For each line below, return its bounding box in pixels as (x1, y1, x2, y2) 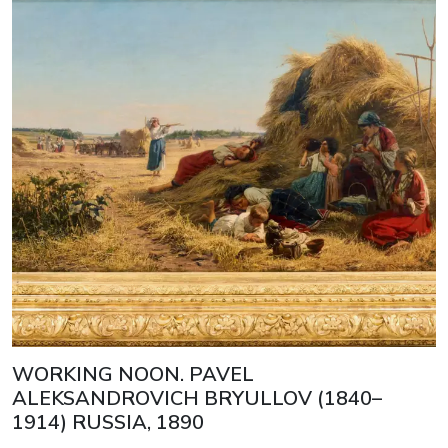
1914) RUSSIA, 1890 (12, 409, 204, 437)
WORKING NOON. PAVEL (12, 361, 254, 389)
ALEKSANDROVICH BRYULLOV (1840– (12, 385, 382, 413)
